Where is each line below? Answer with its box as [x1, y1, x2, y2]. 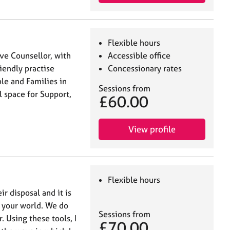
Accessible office [108, 50, 171, 61]
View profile [128, 123, 176, 135]
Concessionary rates [108, 63, 182, 73]
